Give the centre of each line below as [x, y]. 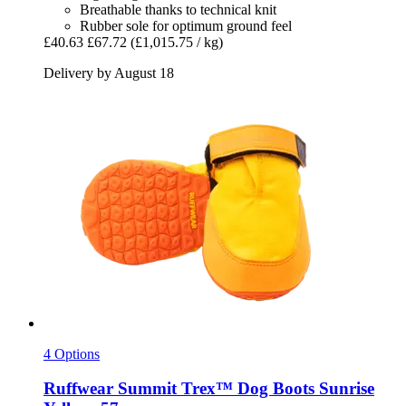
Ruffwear [78, 389]
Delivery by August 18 [109, 72]
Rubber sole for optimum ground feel [186, 25]
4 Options [72, 353]
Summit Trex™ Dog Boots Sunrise [244, 389]
